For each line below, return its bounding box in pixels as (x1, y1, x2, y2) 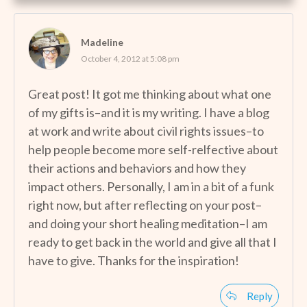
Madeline (81, 36, 123, 48)
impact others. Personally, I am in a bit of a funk (28, 178, 274, 194)
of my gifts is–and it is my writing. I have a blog (28, 104, 269, 120)
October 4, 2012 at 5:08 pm (81, 53, 180, 64)
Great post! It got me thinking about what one (28, 86, 271, 101)
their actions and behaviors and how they (28, 160, 246, 175)
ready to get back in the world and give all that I (28, 234, 277, 249)
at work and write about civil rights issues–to (28, 123, 264, 138)
